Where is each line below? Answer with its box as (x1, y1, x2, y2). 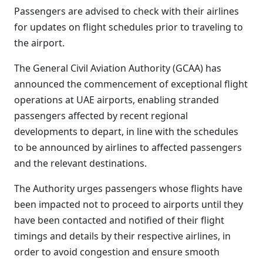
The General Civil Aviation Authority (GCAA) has (14, 62, 221, 75)
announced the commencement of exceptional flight (14, 77, 248, 90)
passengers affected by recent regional (14, 109, 188, 122)
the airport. (14, 36, 65, 49)
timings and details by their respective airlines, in (14, 230, 231, 242)
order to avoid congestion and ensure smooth (14, 245, 220, 258)
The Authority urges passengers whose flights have (14, 182, 242, 195)
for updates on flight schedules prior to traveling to (14, 21, 243, 33)
